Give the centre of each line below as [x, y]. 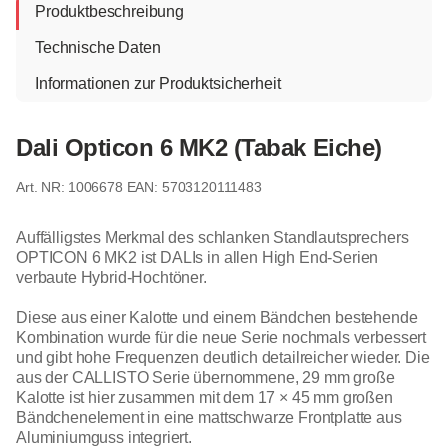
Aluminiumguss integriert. [104, 437]
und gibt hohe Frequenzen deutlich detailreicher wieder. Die [223, 357]
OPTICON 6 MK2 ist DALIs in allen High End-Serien [197, 257]
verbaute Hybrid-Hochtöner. [111, 277]
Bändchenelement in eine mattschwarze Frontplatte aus [209, 417]
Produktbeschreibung [109, 11]
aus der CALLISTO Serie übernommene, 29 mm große [205, 377]
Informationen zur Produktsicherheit [158, 83]
